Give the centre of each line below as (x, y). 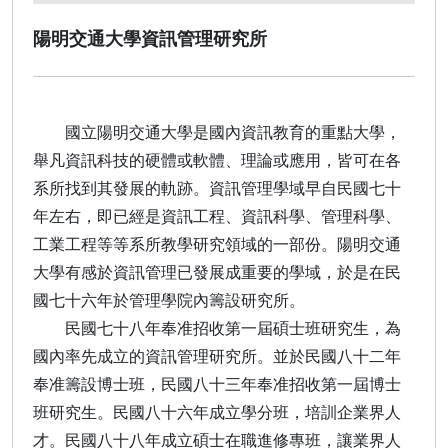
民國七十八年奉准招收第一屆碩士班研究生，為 (217, 327)
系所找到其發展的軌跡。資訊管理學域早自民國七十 (217, 187)
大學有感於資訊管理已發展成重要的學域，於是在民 (217, 271)
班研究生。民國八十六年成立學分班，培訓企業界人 (217, 411)
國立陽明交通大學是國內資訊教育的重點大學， (217, 131)
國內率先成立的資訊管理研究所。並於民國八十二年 (217, 355)
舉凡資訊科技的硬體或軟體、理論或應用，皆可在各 (217, 159)
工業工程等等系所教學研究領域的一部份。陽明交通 (217, 243)
